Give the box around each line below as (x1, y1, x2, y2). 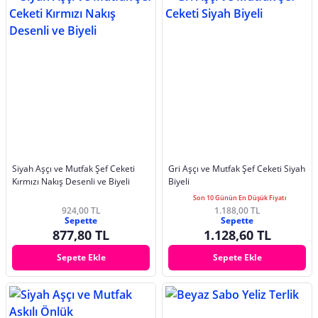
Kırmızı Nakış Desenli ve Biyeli (12, 175, 130, 188)
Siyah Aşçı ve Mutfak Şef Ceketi (12, 163, 135, 175)
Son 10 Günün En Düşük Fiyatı (193, 193, 287, 203)
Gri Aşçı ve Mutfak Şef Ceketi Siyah (168, 163, 305, 175)
